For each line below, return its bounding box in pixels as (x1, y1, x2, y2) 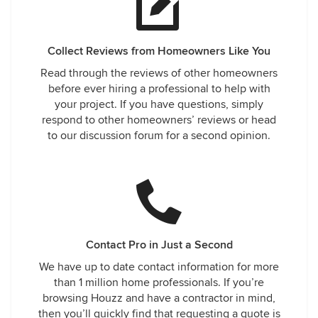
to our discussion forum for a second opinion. (48, 128, 270, 143)
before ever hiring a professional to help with (48, 82, 270, 96)
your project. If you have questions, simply (55, 97, 263, 111)
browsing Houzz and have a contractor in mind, (43, 291, 275, 305)
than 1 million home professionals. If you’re (54, 275, 264, 290)
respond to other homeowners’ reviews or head (42, 113, 276, 127)
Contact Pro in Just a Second (85, 238, 233, 252)
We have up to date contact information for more (39, 260, 279, 274)
